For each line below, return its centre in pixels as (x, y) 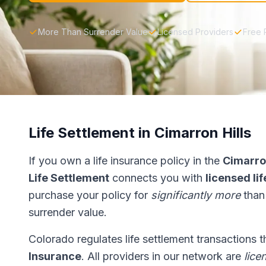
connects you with (157, 178)
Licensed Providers (195, 32)
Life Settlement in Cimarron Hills (140, 133)
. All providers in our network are (163, 256)
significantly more (196, 195)
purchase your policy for (90, 195)
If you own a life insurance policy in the (126, 161)
